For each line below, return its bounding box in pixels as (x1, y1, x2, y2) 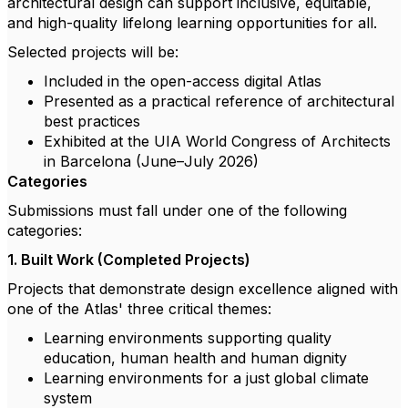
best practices (44, 112, 140, 130)
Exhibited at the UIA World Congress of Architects (44, 132, 391, 150)
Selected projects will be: (7, 43, 178, 61)
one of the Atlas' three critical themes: (7, 300, 271, 318)
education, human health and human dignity (44, 349, 347, 367)
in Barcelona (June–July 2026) (44, 152, 259, 170)
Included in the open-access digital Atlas (44, 72, 321, 90)
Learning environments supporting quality (44, 329, 331, 347)
